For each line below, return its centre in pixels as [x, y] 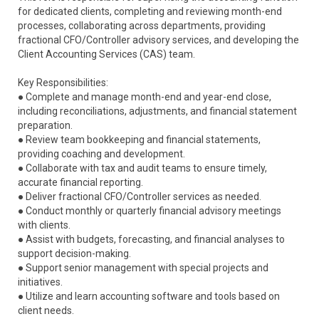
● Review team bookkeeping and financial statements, [139, 140]
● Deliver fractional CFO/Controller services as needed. [140, 197]
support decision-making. [74, 253]
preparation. [45, 125]
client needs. [46, 310]
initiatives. [40, 282]
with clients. [44, 225]
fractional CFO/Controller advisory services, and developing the [158, 40]
